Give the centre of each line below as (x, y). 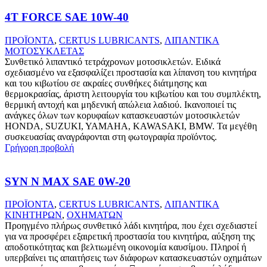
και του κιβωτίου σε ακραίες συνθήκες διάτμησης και (106, 83)
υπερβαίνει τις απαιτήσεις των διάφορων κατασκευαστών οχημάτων (133, 258)
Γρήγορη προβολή (39, 147)
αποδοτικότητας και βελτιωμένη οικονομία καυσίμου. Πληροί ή (125, 247)
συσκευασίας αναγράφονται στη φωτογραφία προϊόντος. (111, 136)
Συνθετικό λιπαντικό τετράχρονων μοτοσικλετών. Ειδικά (113, 61)
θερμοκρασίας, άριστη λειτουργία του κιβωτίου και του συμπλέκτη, (133, 94)
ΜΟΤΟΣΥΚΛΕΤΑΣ (44, 51)
